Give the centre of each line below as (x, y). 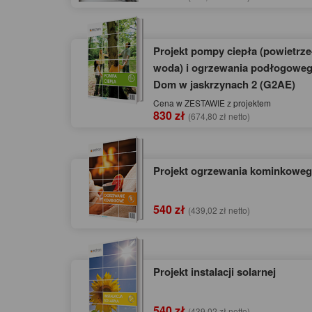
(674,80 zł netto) (219, 116)
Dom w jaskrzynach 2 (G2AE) (224, 85)
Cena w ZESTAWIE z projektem (212, 103)
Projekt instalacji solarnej (214, 272)
